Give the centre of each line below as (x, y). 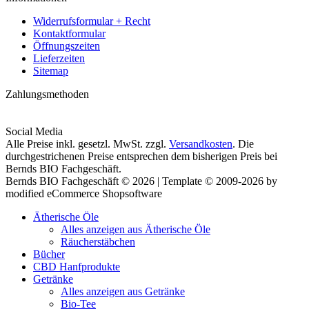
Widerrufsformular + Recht (92, 21)
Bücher (49, 254)
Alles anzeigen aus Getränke (123, 291)
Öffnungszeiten (67, 46)
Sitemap (51, 70)
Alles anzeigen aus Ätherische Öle (136, 229)
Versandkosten (201, 143)
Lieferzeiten (59, 58)
